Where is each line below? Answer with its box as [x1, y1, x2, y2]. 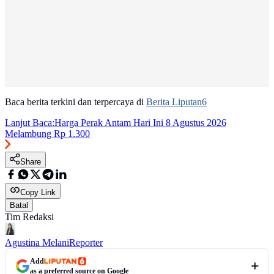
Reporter [69, 237, 103, 248]
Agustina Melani [5, 237, 69, 248]
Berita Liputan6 [146, 97, 207, 108]
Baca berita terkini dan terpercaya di [5, 97, 146, 108]
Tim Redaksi [5, 212, 54, 223]
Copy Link [20, 188, 56, 198]
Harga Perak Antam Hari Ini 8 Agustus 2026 [54, 117, 226, 128]
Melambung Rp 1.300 [5, 128, 90, 139]
